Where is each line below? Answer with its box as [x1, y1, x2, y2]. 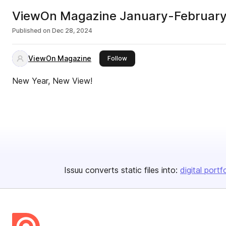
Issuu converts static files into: [64, 165, 178, 175]
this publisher [127, 54, 167, 62]
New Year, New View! [12, 76, 92, 86]
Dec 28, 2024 [52, 27, 92, 34]
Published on [12, 27, 50, 34]
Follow [107, 54, 127, 62]
